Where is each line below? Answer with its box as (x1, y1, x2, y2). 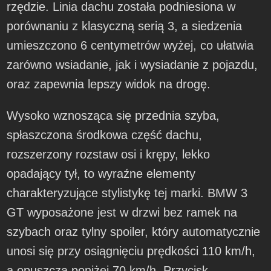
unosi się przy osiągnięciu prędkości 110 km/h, (7, 244, 256, 258)
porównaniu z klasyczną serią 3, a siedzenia (7, 19, 243, 33)
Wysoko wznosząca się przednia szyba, (7, 108, 220, 122)
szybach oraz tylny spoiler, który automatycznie (7, 224, 261, 238)
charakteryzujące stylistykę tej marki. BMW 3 (7, 186, 248, 200)
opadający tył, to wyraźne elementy (7, 166, 196, 180)
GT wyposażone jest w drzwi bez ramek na (7, 205, 238, 219)
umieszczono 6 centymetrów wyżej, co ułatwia (7, 38, 254, 52)
